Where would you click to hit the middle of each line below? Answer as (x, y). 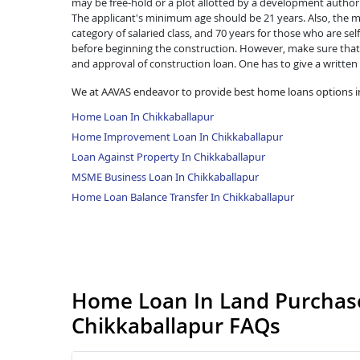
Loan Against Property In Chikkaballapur (168, 156)
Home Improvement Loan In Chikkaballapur (177, 136)
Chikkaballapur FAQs (176, 325)
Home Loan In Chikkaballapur (143, 116)
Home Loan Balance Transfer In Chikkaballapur (183, 196)
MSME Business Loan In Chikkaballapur (165, 176)
